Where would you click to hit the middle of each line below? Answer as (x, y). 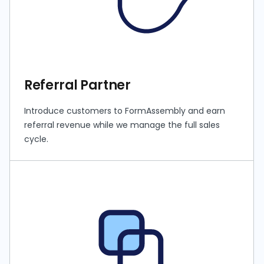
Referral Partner (77, 85)
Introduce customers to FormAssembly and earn (125, 110)
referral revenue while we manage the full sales (122, 125)
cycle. (37, 139)
